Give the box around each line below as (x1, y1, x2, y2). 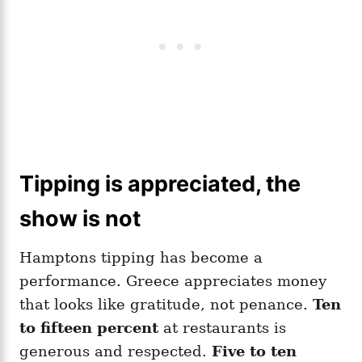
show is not (19, 204, 141, 232)
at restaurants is (158, 318, 286, 336)
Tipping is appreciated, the (19, 170, 301, 197)
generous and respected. (19, 342, 212, 360)
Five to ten (212, 342, 297, 360)
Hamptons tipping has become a (19, 248, 263, 266)
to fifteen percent (19, 318, 158, 336)
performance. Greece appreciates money (19, 271, 326, 289)
